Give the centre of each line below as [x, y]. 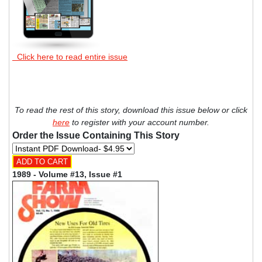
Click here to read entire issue [70, 56]
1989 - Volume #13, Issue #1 [67, 174]
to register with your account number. [139, 122]
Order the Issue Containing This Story [96, 135]
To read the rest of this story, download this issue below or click [131, 110]
